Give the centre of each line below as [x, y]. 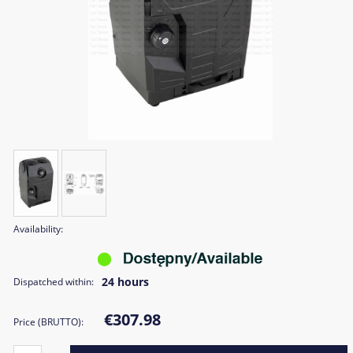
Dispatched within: [54, 281]
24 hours [125, 281]
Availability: [38, 229]
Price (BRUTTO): [48, 321]
